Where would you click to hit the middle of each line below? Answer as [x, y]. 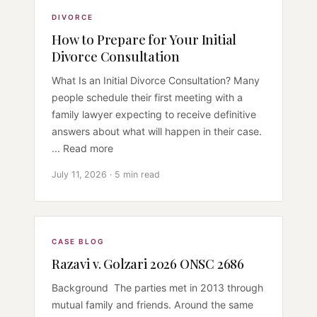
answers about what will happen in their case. [157, 131]
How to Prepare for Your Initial [144, 39]
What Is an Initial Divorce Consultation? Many [156, 80]
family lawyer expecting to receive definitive [154, 114]
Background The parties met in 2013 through [157, 287]
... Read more [82, 148]
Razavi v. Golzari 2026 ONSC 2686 [148, 263]
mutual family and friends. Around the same [152, 304]
